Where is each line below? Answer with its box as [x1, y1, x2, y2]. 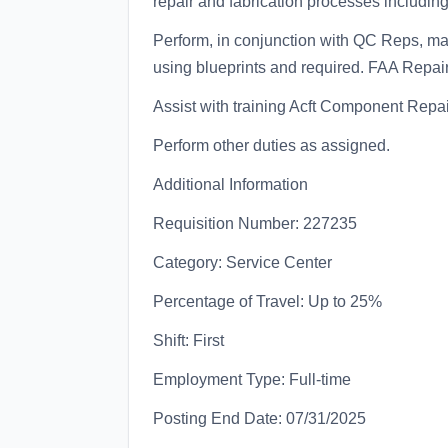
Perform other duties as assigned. [153, 137, 390, 154]
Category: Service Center [153, 254, 332, 271]
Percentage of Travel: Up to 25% [153, 293, 382, 310]
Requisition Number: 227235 [153, 215, 357, 232]
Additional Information [153, 176, 308, 193]
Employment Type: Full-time [153, 371, 351, 388]
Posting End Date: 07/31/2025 [153, 410, 366, 427]
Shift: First [153, 332, 224, 349]
